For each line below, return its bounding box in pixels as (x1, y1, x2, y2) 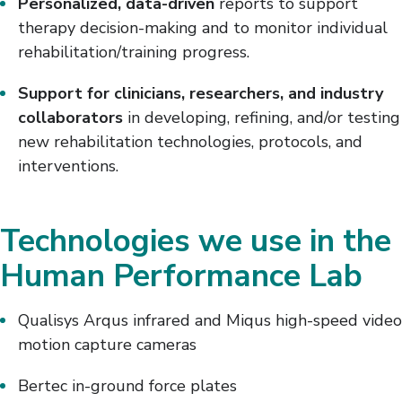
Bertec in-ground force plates (18, 375, 237, 398)
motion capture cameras (18, 334, 197, 356)
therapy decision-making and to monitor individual (18, 17, 388, 39)
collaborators (18, 107, 123, 129)
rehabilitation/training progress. (18, 41, 249, 64)
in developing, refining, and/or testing (123, 107, 400, 129)
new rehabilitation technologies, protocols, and (18, 131, 363, 153)
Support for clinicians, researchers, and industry (18, 83, 383, 105)
